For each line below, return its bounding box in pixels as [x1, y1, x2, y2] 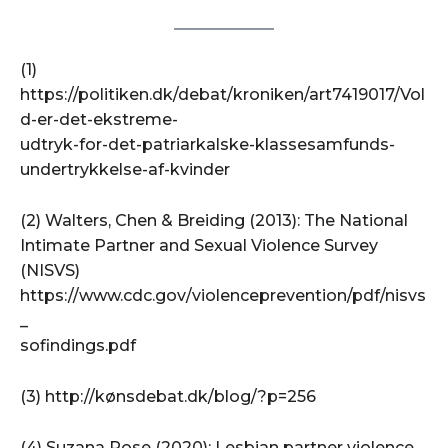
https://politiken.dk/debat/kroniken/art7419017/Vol [20, 84, 425, 104]
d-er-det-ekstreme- [20, 109, 178, 129]
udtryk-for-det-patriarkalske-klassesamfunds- [20, 134, 395, 154]
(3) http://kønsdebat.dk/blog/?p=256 [20, 386, 316, 406]
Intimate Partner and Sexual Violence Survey [20, 235, 378, 255]
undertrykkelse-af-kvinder [20, 159, 230, 179]
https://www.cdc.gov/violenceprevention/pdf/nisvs [20, 285, 426, 305]
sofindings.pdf [20, 335, 136, 355]
